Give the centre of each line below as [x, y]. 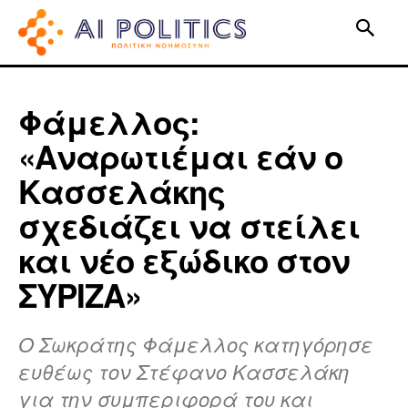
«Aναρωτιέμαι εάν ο [180, 156]
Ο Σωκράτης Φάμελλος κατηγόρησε [196, 343]
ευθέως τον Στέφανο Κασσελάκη [184, 371]
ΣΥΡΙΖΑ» [80, 295]
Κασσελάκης [122, 191]
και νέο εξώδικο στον [184, 260]
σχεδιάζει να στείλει [189, 225]
